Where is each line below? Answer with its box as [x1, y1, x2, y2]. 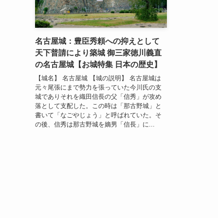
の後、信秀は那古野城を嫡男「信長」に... [35, 121, 155, 128]
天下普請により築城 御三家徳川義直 [35, 48, 162, 57]
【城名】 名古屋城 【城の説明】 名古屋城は [35, 74, 161, 82]
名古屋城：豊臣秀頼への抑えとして [35, 36, 160, 45]
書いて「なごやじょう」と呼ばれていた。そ [35, 111, 162, 119]
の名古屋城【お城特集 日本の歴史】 [35, 60, 162, 69]
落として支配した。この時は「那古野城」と [35, 102, 162, 110]
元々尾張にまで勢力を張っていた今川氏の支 [35, 84, 162, 91]
